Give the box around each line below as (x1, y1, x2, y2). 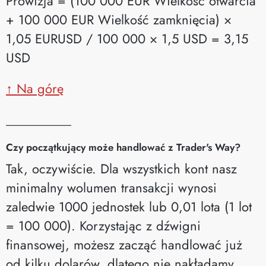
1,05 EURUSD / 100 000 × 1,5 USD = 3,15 (6, 28, 248, 48)
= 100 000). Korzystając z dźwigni (6, 216, 201, 235)
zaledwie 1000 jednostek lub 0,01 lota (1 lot (6, 197, 252, 216)
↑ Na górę (6, 78, 64, 98)
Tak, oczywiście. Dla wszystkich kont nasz (6, 159, 237, 178)
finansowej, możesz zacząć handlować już (6, 235, 242, 254)
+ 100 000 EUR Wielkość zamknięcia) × (6, 9, 232, 29)
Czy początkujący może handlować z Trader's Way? (6, 140, 240, 154)
